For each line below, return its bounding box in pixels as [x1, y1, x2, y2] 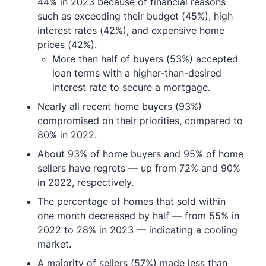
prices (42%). [37, 39, 97, 51]
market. [37, 238, 71, 251]
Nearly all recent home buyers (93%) [37, 100, 202, 113]
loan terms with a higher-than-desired [52, 67, 221, 80]
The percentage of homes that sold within [37, 195, 226, 208]
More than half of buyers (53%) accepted [52, 53, 238, 65]
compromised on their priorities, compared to [37, 115, 243, 127]
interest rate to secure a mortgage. [52, 81, 210, 94]
